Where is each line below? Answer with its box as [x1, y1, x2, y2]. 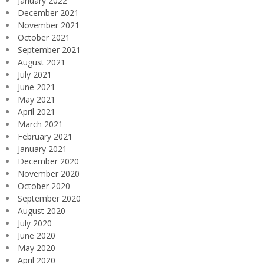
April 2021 [18, 105, 55, 117]
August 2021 [18, 56, 65, 68]
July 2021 [18, 68, 52, 80]
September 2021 [18, 44, 81, 55]
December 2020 [18, 155, 79, 167]
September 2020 [18, 192, 81, 204]
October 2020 [18, 180, 70, 192]
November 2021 [18, 19, 80, 31]
